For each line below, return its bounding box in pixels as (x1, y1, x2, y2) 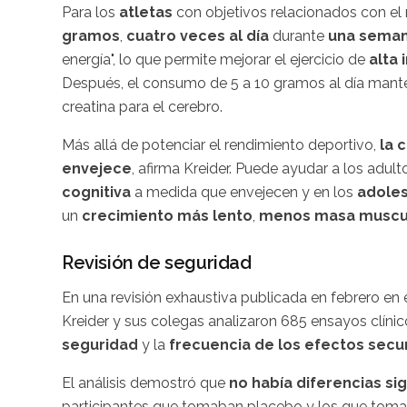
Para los (62, 3, 119, 21)
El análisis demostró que (62, 373, 229, 392)
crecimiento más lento (82, 206, 253, 224)
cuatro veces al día (126, 26, 269, 45)
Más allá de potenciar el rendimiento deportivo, (62, 135, 380, 154)
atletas (119, 3, 173, 21)
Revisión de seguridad (62, 251, 256, 273)
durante (269, 26, 328, 45)
